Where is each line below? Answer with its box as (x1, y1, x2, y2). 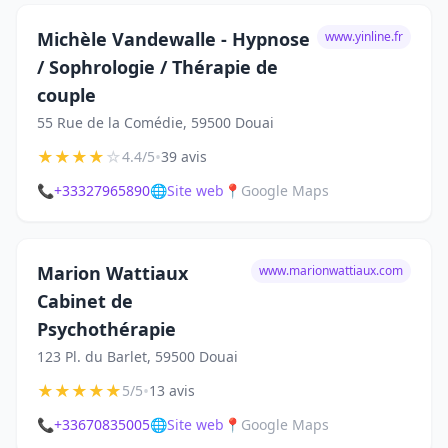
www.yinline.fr (325, 28, 403, 45)
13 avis (149, 381, 195, 400)
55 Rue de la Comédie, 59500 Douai (37, 113, 274, 132)
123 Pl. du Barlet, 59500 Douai (37, 347, 238, 366)
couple (37, 83, 96, 107)
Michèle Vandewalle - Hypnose (37, 27, 310, 51)
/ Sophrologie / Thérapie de (37, 55, 278, 79)
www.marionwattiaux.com (259, 262, 403, 279)
